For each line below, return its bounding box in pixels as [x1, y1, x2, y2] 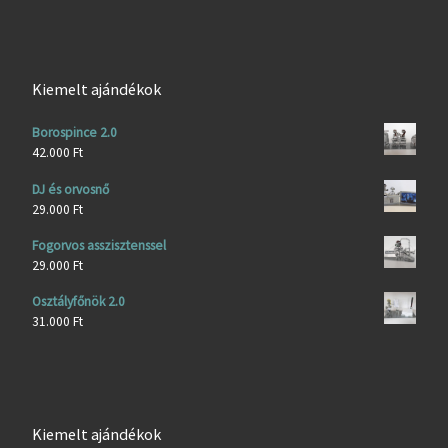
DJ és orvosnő [31, 180, 109, 198]
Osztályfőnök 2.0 [31, 293, 125, 311]
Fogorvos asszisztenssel [31, 236, 166, 254]
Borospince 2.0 [31, 124, 117, 142]
